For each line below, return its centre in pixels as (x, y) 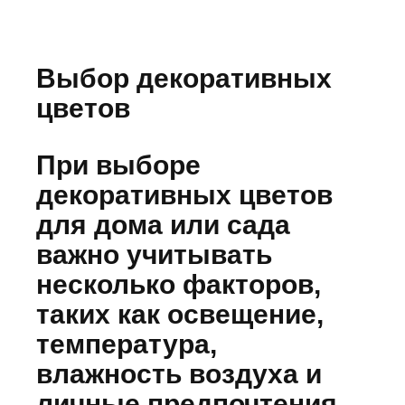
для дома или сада (163, 225)
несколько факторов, (179, 285)
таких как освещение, (180, 315)
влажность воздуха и (179, 374)
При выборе (118, 165)
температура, (127, 344)
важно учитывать (154, 255)
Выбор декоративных (184, 79)
